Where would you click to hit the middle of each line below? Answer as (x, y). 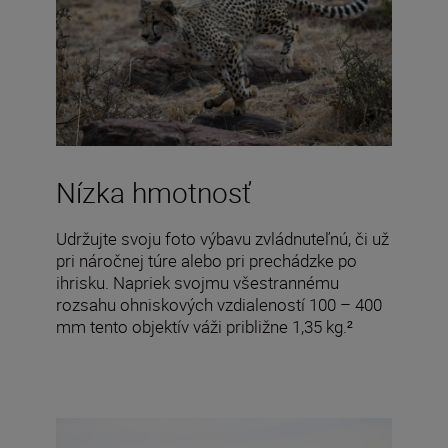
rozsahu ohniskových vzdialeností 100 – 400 (219, 304)
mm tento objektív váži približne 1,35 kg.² (204, 326)
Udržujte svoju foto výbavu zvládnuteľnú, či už (222, 238)
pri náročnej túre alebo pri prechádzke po (206, 260)
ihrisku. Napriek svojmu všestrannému (197, 282)
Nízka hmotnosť (154, 191)
